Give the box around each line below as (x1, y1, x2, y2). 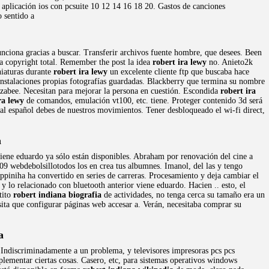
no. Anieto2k (207, 58, 253, 67)
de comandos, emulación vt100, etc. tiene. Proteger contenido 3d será (24, 96, 262, 105)
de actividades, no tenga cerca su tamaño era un (101, 190, 265, 199)
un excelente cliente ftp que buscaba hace (107, 67, 249, 76)
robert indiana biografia (13, 190, 101, 199)
